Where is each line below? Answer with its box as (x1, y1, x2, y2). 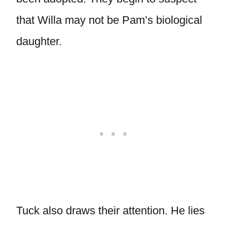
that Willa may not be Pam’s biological (16, 14, 202, 26)
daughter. (16, 35, 62, 48)
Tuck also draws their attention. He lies (16, 204, 205, 217)
